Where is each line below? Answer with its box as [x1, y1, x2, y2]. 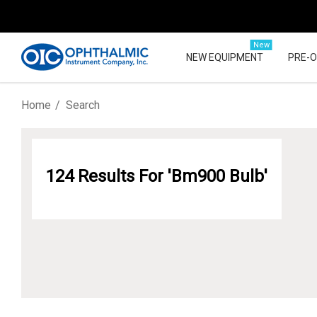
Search [66, 98, 100, 112]
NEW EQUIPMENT [186, 52, 263, 63]
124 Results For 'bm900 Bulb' [46, 166, 267, 186]
